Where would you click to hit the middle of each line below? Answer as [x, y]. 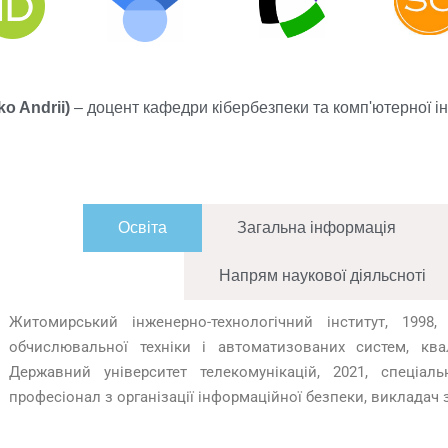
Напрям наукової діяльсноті [323, 275]
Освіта [143, 227]
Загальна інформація [317, 227]
